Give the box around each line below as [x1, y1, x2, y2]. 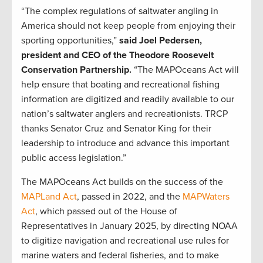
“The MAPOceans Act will [131, 64, 239, 76]
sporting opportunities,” [21, 35, 119, 47]
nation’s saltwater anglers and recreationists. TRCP [21, 108, 228, 120]
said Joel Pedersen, [119, 35, 202, 47]
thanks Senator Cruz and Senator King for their [21, 123, 211, 135]
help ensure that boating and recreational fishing [21, 79, 220, 91]
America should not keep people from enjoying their [21, 20, 235, 32]
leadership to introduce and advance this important [21, 137, 230, 150]
